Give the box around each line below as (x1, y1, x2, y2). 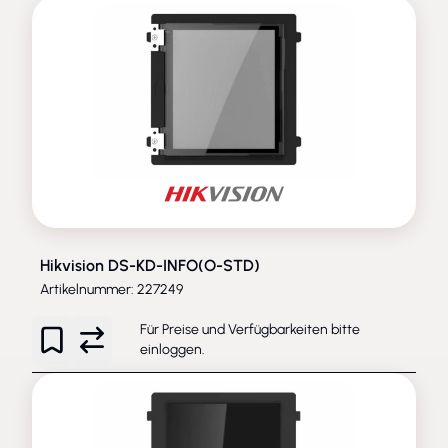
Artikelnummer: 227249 (40, 280, 183, 298)
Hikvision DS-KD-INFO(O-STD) (40, 255, 260, 275)
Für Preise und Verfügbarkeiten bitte (140, 320, 360, 338)
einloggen (140, 340, 202, 358)
